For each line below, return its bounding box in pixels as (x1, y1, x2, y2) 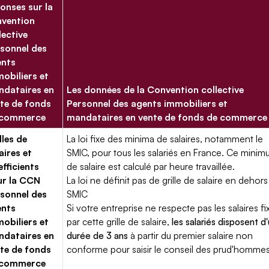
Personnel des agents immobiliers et (67, 97, 228, 109)
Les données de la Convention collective (67, 83, 244, 95)
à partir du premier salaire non (128, 229, 253, 241)
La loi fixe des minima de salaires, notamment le (67, 133, 264, 145)
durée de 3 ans (67, 229, 128, 241)
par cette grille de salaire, (67, 216, 172, 228)
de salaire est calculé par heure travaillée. (67, 160, 235, 172)
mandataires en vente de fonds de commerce (67, 111, 268, 123)
